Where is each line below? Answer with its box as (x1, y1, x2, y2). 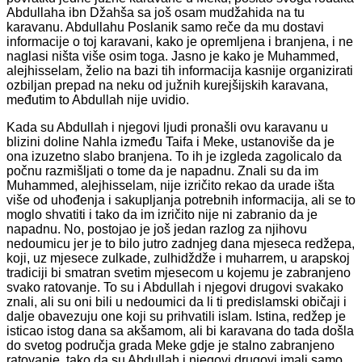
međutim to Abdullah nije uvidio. (6, 92, 189, 107)
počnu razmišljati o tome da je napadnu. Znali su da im (6, 163, 318, 178)
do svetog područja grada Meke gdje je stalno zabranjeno (6, 338, 335, 352)
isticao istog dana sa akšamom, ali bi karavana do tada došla (6, 323, 354, 338)
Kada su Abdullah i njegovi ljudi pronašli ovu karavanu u (6, 120, 328, 134)
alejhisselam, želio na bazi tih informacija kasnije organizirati (6, 63, 353, 78)
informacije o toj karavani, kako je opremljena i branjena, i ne (6, 34, 353, 48)
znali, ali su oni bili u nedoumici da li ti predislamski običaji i (6, 294, 347, 309)
